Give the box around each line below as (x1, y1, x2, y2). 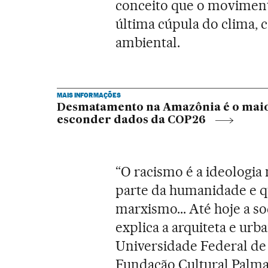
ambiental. (115, 33, 181, 51)
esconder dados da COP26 (56, 114, 206, 126)
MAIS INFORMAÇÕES (56, 90, 121, 99)
